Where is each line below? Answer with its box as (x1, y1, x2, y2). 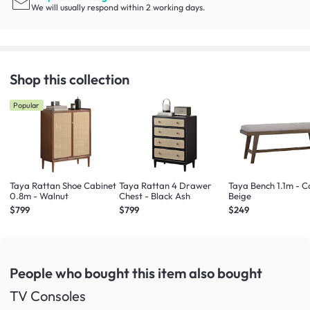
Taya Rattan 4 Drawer (119, 180, 212, 192)
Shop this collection (10, 70, 129, 88)
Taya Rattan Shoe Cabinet (10, 180, 116, 192)
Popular (13, 100, 40, 111)
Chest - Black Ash (119, 190, 191, 202)
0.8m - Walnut (10, 190, 69, 202)
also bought (189, 264, 262, 282)
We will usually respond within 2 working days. (31, 2, 206, 13)
